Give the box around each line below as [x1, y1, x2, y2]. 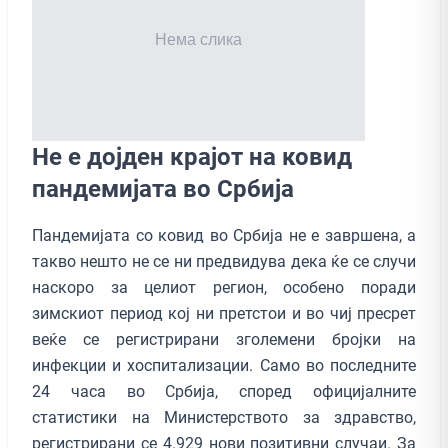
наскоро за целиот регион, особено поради [32, 277, 416, 297]
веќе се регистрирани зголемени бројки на [32, 329, 416, 349]
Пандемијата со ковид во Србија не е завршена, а [32, 225, 416, 245]
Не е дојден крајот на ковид [32, 142, 352, 171]
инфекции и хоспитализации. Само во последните [32, 355, 416, 375]
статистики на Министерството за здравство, [32, 407, 416, 427]
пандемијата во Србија [32, 174, 294, 203]
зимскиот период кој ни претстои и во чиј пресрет [32, 303, 416, 323]
